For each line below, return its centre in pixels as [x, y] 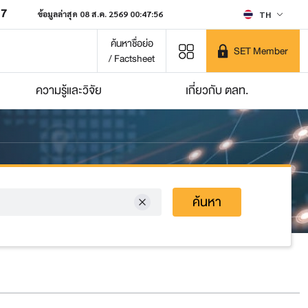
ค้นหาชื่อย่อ [132, 43]
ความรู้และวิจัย [69, 90]
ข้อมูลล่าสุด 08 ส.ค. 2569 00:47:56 [100, 14]
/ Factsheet [132, 58]
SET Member [261, 51]
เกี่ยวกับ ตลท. [217, 90]
